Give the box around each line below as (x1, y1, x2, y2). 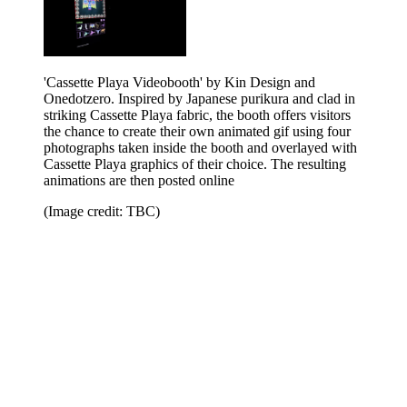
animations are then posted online (44, 172, 234, 188)
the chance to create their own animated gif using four (44, 123, 351, 139)
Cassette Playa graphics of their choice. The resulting (44, 155, 346, 172)
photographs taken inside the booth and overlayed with (44, 139, 357, 155)
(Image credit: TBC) (44, 203, 160, 219)
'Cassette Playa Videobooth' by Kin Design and (44, 74, 315, 90)
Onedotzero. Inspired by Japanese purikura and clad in (44, 90, 355, 106)
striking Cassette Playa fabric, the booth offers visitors (44, 106, 351, 123)
